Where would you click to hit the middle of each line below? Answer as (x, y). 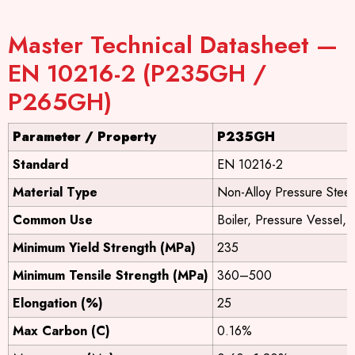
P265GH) (60, 102)
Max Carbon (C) (61, 331)
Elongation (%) (58, 303)
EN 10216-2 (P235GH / (137, 74)
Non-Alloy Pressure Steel (285, 193)
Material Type (55, 193)
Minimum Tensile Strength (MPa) (111, 276)
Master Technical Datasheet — (173, 45)
